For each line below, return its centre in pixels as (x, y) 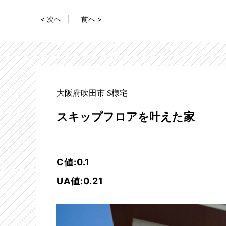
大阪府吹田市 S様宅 (92, 93)
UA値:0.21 (80, 181)
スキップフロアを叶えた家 (126, 117)
